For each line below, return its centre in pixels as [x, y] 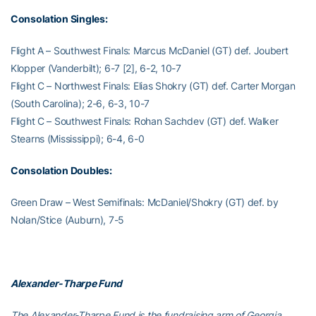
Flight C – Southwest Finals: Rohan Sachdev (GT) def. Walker [145, 121]
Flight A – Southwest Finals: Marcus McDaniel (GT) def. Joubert [150, 51]
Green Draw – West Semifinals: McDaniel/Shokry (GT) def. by [145, 202]
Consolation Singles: [59, 19]
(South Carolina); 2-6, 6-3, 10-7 [80, 104]
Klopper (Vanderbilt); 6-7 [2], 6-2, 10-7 [96, 68]
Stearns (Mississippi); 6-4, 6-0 [78, 139]
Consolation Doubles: [61, 171]
